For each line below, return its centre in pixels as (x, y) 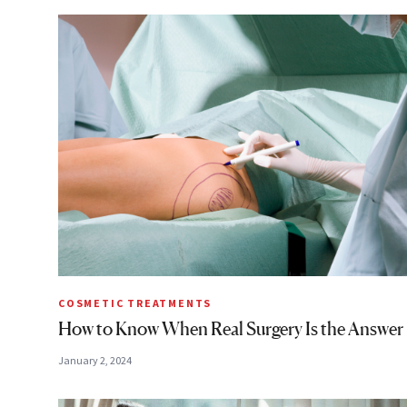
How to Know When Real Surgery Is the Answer (231, 329)
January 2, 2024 (95, 360)
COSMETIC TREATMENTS (135, 303)
